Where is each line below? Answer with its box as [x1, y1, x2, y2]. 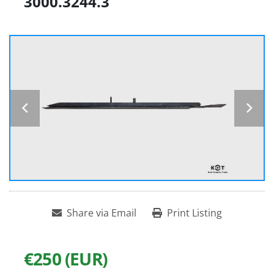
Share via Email [67, 206, 136, 220]
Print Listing [167, 206, 222, 220]
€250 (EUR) [24, 247, 107, 271]
